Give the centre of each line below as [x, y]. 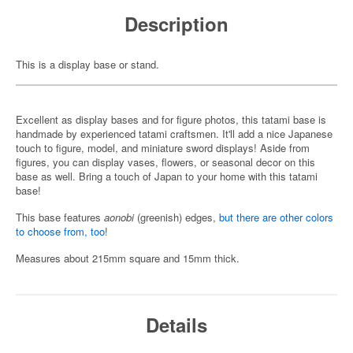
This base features [60, 217]
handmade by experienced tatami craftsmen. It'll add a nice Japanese [174, 134]
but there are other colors [276, 217]
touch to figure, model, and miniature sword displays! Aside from [163, 148]
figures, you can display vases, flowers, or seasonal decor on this [165, 162]
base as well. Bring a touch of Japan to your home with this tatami [167, 176]
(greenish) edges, [178, 217]
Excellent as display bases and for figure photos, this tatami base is [171, 119]
